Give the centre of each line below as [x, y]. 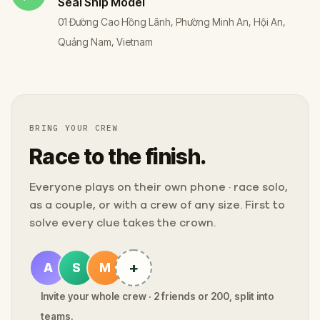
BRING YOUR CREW [74, 127]
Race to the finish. [118, 156]
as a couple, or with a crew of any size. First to [157, 205]
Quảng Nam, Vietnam [105, 41]
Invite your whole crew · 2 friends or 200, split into [157, 296]
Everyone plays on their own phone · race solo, [159, 187]
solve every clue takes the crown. [122, 223]
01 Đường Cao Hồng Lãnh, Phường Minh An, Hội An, [172, 21]
